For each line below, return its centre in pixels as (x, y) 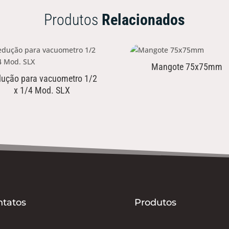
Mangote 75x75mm (187, 66)
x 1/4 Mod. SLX (42, 90)
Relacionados (143, 20)
